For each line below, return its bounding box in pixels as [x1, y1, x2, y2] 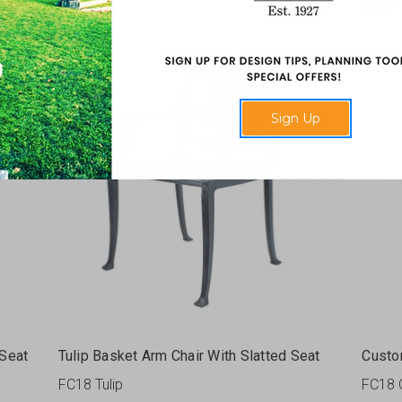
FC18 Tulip [57, 376, 123, 394]
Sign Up [271, 110, 321, 127]
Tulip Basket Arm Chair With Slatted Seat [57, 347, 320, 365]
